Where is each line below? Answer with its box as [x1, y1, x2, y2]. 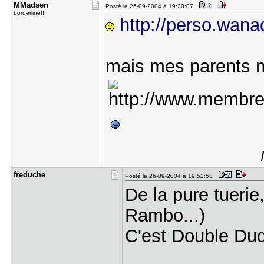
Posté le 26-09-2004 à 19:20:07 [105, 3, 197, 9]
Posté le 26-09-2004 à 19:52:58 [124, 173, 216, 179]
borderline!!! [13, 9, 46, 16]
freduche [13, 170, 45, 179]
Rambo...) [124, 205, 205, 225]
